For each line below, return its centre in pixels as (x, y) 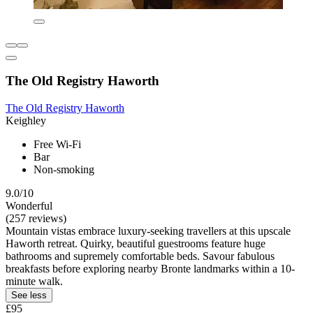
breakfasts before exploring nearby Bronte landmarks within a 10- (150, 268)
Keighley (26, 120)
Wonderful (29, 205)
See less (29, 295)
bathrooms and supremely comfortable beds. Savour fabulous (140, 256)
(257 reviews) (36, 218)
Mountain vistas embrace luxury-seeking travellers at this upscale (148, 231)
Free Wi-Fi (57, 144)
